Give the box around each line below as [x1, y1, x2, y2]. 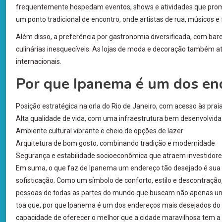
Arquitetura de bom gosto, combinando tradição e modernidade [16, 139, 215, 148]
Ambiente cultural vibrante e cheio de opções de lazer [16, 127, 183, 135]
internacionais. [16, 57, 61, 66]
